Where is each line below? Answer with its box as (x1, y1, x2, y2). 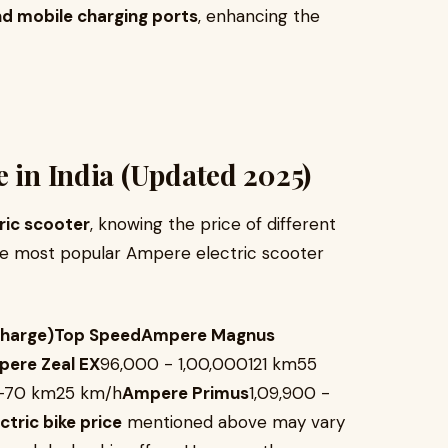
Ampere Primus (122, 382, 249, 404)
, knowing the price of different (90, 213, 336, 235)
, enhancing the (198, 5, 320, 27)
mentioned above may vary (122, 411, 345, 433)
